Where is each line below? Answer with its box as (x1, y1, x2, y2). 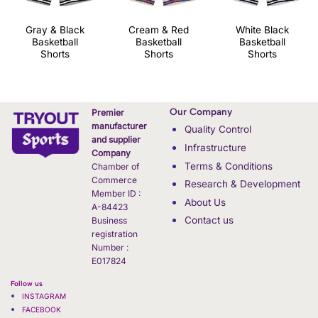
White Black (236, 24, 290, 36)
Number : (92, 242, 128, 253)
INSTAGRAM (21, 291, 66, 300)
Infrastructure (184, 141, 246, 153)
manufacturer (92, 121, 147, 132)
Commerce (92, 175, 137, 186)
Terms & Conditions (184, 160, 273, 172)
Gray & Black (26, 24, 85, 36)
